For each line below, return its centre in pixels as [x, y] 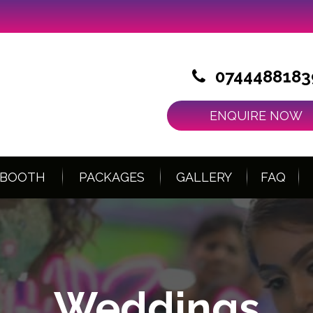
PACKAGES [112, 177]
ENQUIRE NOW [256, 116]
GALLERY [204, 177]
